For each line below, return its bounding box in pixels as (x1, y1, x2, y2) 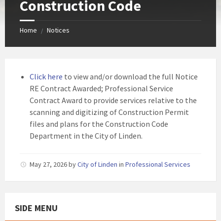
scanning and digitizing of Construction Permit (30, 107, 189, 117)
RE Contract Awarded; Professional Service (30, 83, 173, 93)
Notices (47, 26, 70, 35)
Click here (30, 72, 63, 81)
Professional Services (125, 160, 190, 169)
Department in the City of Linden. (30, 131, 143, 141)
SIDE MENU (15, 202, 58, 214)
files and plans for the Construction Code (30, 119, 168, 129)
